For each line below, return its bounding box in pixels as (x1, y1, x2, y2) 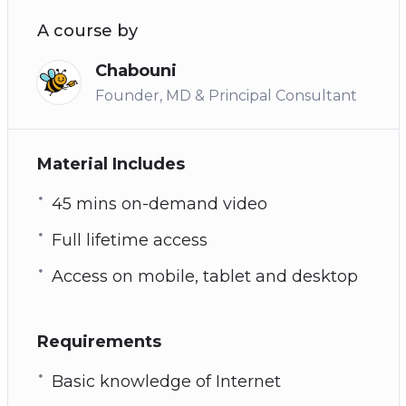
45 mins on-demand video (51, 193, 267, 214)
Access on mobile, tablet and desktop (51, 266, 358, 286)
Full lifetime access (51, 229, 208, 250)
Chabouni (94, 60, 177, 81)
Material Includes (36, 153, 185, 174)
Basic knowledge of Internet (51, 371, 281, 391)
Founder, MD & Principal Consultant (94, 86, 357, 104)
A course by (36, 20, 138, 41)
